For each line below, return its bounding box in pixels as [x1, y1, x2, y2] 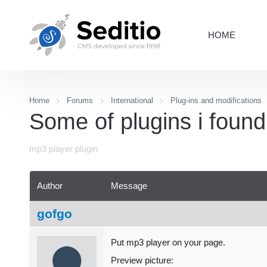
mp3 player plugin [29, 144, 98, 154]
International [110, 96, 153, 105]
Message [111, 180, 147, 191]
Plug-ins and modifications [170, 96, 262, 105]
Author [37, 180, 63, 191]
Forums [67, 96, 94, 105]
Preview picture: [111, 254, 173, 265]
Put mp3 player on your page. [111, 237, 225, 247]
